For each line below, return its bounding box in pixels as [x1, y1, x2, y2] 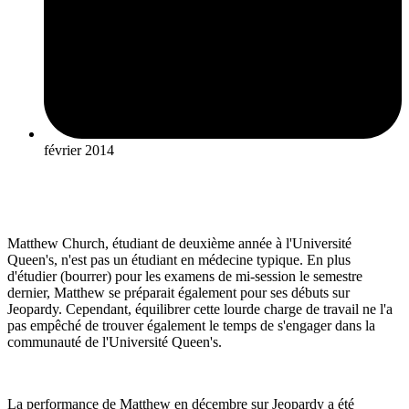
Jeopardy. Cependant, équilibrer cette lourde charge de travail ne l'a [7, 301, 393, 317]
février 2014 [44, 142, 114, 158]
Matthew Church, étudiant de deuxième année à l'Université [7, 236, 351, 251]
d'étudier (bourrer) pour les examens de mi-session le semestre [7, 268, 362, 284]
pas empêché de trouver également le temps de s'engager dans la [7, 318, 375, 333]
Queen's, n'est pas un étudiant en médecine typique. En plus [7, 252, 351, 267]
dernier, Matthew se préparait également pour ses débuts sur [7, 285, 350, 300]
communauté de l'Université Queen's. [7, 334, 222, 350]
